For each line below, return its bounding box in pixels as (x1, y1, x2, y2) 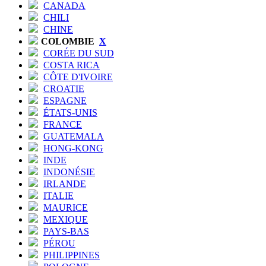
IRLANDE (43, 178, 86, 189)
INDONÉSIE (43, 166, 95, 177)
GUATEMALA (43, 131, 104, 141)
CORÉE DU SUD (43, 47, 114, 58)
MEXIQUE (43, 214, 88, 224)
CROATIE (43, 83, 84, 94)
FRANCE (43, 119, 82, 129)
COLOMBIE (41, 36, 97, 46)
